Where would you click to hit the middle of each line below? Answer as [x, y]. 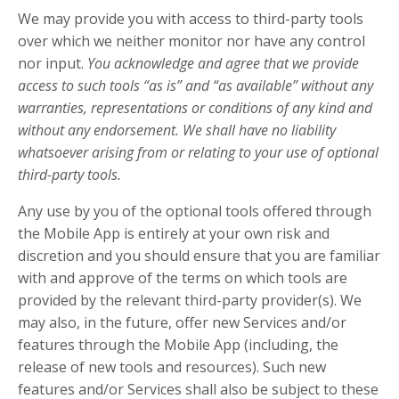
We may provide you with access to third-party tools [191, 19]
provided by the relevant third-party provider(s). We [190, 300]
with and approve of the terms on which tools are [183, 278]
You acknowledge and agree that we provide [223, 63]
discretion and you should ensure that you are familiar [199, 256]
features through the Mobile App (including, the [178, 345]
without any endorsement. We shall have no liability [177, 130]
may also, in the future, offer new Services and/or [182, 322]
